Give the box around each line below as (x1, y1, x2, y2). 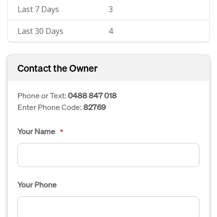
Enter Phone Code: (17, 102, 83, 112)
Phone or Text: (17, 90, 68, 100)
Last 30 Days (17, 26, 63, 36)
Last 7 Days (17, 4, 59, 15)
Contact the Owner (17, 62, 98, 74)
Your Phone (17, 179, 57, 189)
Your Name (17, 126, 55, 136)
